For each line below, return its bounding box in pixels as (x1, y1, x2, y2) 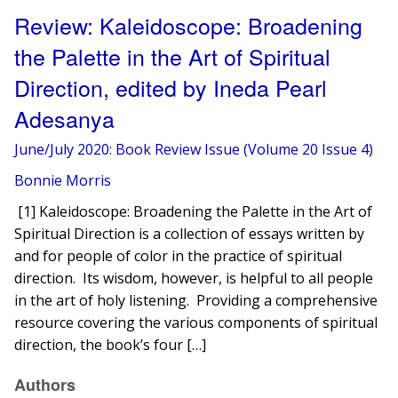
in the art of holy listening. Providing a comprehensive (14, 291, 378, 310)
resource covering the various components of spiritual (14, 313, 378, 332)
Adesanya (14, 102, 115, 134)
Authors (14, 373, 76, 396)
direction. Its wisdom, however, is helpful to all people (14, 268, 374, 288)
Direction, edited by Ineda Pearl (14, 71, 328, 103)
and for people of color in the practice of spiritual (14, 246, 343, 266)
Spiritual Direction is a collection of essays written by (14, 224, 365, 243)
